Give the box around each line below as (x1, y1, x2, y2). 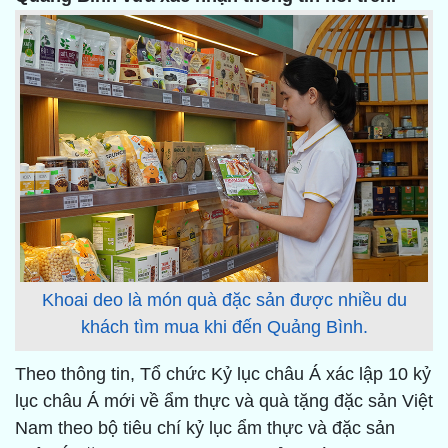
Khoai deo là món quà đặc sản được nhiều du (41, 290, 407, 311)
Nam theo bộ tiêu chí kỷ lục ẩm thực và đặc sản (15, 418, 395, 439)
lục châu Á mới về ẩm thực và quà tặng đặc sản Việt (15, 391, 433, 412)
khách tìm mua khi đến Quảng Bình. (80, 317, 368, 338)
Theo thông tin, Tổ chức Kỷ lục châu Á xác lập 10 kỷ (15, 364, 431, 385)
